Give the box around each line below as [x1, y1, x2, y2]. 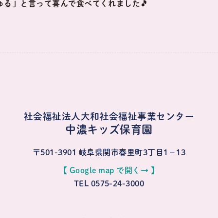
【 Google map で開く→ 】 [59, 166, 159, 175]
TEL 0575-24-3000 [73, 180, 145, 188]
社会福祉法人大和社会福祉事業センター [23, 112, 195, 121]
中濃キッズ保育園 [65, 124, 153, 135]
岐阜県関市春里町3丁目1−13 [78, 148, 185, 157]
